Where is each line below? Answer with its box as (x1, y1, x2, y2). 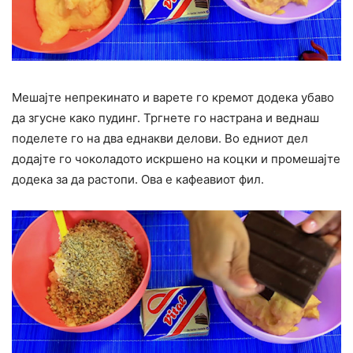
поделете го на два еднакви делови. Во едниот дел (12, 130, 308, 146)
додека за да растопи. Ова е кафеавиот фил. (12, 171, 264, 187)
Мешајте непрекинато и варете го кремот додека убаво (12, 89, 334, 105)
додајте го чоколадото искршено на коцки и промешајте (12, 150, 340, 166)
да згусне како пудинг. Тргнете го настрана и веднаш (12, 110, 319, 125)
